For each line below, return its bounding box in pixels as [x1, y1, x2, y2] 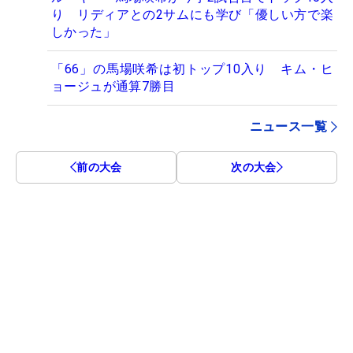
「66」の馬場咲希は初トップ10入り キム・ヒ [51, 61, 333, 76]
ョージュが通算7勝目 [51, 78, 175, 94]
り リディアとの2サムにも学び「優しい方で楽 [51, 6, 333, 22]
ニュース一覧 [249, 118, 327, 134]
